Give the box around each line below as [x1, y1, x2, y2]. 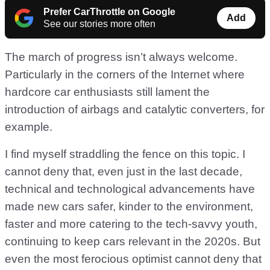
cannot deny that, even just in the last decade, [5, 165, 242, 178]
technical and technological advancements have [5, 183, 255, 196]
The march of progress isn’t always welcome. [5, 51, 237, 64]
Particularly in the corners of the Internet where [5, 68, 245, 81]
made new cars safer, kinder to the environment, [5, 200, 253, 213]
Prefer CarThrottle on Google [43, 7, 175, 17]
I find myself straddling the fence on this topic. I [5, 148, 245, 161]
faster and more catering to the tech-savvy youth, [5, 218, 257, 231]
